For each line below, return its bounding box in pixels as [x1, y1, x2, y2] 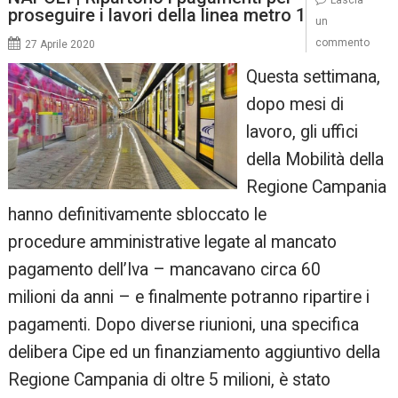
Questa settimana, [245, 66, 380, 87]
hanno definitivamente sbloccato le [8, 203, 267, 225]
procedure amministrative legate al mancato [8, 231, 338, 252]
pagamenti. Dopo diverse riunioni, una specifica [8, 314, 360, 335]
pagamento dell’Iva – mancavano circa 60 [8, 259, 322, 280]
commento [314, 36, 370, 49]
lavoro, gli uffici [245, 121, 358, 142]
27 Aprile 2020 [25, 37, 96, 51]
